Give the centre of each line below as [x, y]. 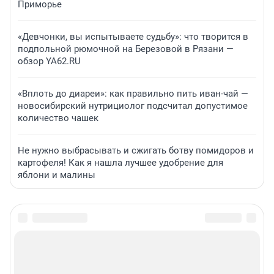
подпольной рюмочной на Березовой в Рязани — [126, 49]
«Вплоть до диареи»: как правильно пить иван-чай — [133, 94]
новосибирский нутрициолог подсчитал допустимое [133, 106]
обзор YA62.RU [49, 61]
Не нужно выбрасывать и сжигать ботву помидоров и [136, 151]
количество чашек [58, 118]
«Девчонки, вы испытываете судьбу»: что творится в [133, 37]
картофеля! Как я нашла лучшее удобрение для [120, 163]
